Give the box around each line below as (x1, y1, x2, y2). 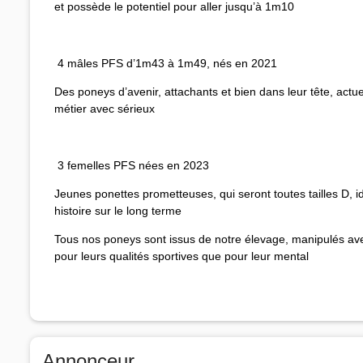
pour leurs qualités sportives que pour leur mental (54, 249, 309, 263)
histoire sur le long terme (54, 203, 181, 217)
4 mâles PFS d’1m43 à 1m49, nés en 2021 (54, 56, 277, 70)
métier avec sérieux (54, 101, 155, 115)
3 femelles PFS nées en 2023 (54, 158, 209, 172)
